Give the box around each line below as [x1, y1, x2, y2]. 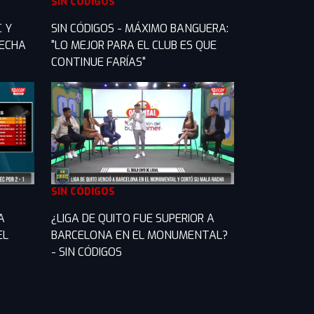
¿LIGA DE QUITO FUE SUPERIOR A [51, 211, 214, 226]
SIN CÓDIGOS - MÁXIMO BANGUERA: [51, 20, 228, 36]
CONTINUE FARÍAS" [51, 54, 146, 69]
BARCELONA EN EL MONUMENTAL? [51, 228, 228, 243]
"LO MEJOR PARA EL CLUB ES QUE [51, 37, 217, 53]
